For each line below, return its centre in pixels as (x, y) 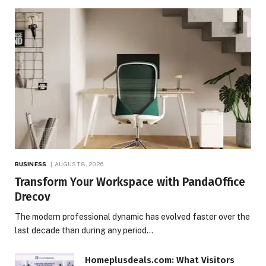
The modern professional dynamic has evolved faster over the (132, 217)
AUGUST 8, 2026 (79, 164)
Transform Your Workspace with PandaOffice (130, 182)
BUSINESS (31, 164)
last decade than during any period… (84, 231)
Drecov (33, 197)
